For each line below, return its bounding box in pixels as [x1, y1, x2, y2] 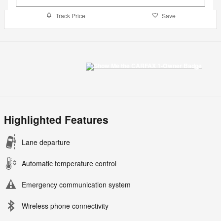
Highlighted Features [4, 112, 109, 127]
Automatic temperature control [22, 158, 116, 169]
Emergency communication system [22, 180, 131, 190]
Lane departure [22, 137, 70, 147]
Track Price [55, 11, 85, 20]
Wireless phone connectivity [22, 201, 109, 211]
